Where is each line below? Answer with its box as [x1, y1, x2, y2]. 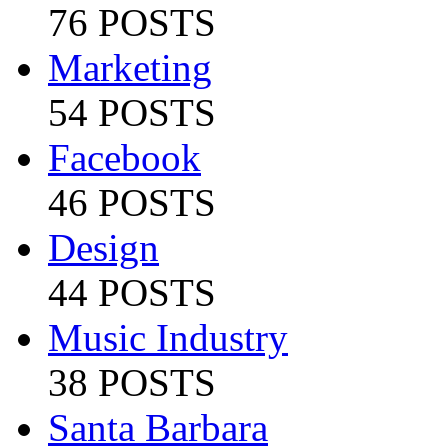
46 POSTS [48, 180, 216, 224]
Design [48, 225, 159, 269]
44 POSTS [48, 270, 216, 314]
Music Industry [48, 315, 288, 359]
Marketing [48, 45, 212, 89]
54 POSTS [48, 90, 216, 134]
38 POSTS [48, 360, 216, 404]
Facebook [48, 135, 201, 179]
